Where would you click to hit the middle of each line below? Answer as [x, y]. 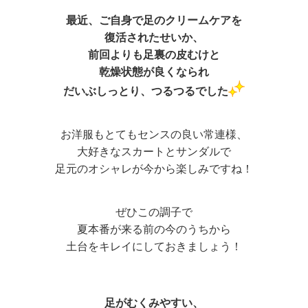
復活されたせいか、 [154, 37]
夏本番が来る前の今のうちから [154, 229]
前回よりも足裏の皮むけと [154, 54]
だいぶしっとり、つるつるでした [146, 91]
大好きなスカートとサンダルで [154, 151]
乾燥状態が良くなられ [154, 71]
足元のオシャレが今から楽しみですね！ [154, 168]
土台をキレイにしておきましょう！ [154, 246]
